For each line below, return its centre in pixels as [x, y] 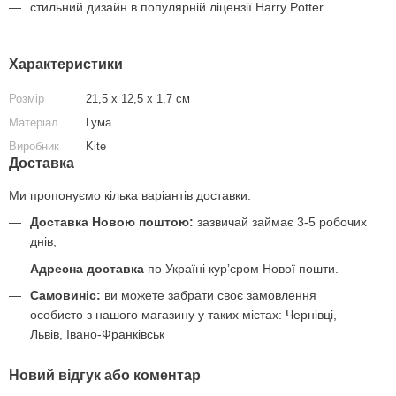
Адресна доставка [87, 268]
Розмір [27, 98]
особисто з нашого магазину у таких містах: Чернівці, [183, 315]
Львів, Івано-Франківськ [97, 335]
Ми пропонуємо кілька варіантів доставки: [130, 195]
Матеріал [34, 122]
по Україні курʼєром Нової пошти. [241, 268]
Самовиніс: [65, 296]
